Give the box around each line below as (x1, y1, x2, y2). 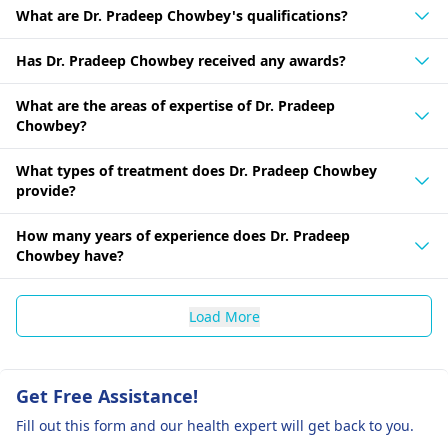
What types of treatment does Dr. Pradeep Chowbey (16, 161, 377, 180)
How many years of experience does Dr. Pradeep (16, 226, 350, 245)
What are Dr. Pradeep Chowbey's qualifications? (16, 6, 348, 25)
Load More (188, 307, 260, 326)
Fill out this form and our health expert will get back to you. (16, 416, 414, 435)
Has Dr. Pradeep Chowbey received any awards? (16, 51, 346, 70)
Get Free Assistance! (16, 384, 198, 408)
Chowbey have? (16, 246, 124, 265)
